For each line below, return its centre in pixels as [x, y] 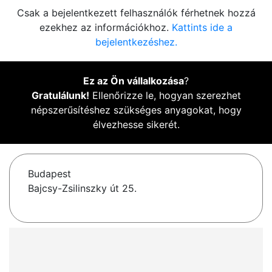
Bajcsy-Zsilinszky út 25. [82, 189]
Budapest [49, 174]
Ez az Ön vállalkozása [134, 81]
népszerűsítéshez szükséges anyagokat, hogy [136, 110]
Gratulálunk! [60, 96]
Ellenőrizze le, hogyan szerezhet [165, 96]
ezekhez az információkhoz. [106, 28]
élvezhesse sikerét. [136, 125]
